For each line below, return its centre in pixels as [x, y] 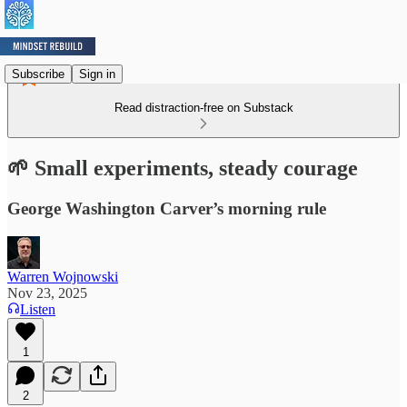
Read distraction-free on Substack [203, 108]
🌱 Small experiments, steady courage [183, 168]
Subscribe [38, 74]
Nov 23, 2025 [47, 293]
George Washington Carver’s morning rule [167, 208]
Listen [38, 309]
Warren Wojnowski [63, 276]
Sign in [97, 74]
